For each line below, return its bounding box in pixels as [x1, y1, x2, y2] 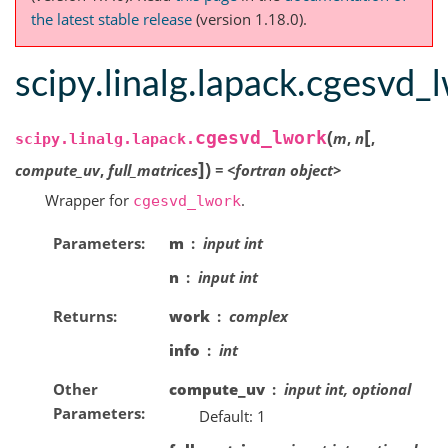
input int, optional [283, 378, 411, 399]
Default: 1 [198, 405, 266, 426]
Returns [52, 305, 113, 326]
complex [228, 305, 288, 326]
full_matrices [108, 160, 198, 181]
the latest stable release [31, 9, 192, 30]
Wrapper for [45, 190, 133, 211]
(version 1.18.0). [192, 9, 307, 30]
